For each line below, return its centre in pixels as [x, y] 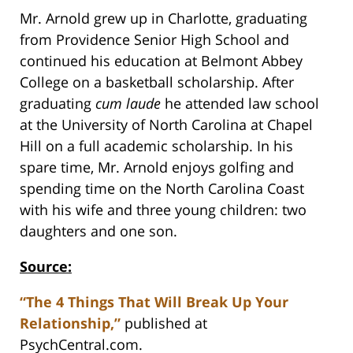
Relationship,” [70, 323]
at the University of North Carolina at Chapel [166, 125]
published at [164, 323]
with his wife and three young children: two [163, 210]
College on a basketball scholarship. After [157, 82]
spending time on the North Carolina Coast [162, 189]
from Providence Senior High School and [154, 40]
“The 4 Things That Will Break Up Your [154, 302]
